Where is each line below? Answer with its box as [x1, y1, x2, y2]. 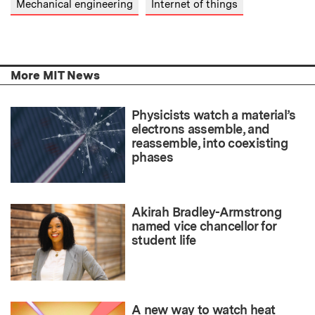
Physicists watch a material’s [131, 107, 296, 122]
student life [131, 233, 196, 248]
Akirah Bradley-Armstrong [131, 205, 281, 220]
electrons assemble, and [131, 121, 270, 136]
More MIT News [11, 67, 100, 82]
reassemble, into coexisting [131, 135, 288, 150]
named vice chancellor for [131, 219, 276, 234]
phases [131, 149, 174, 165]
